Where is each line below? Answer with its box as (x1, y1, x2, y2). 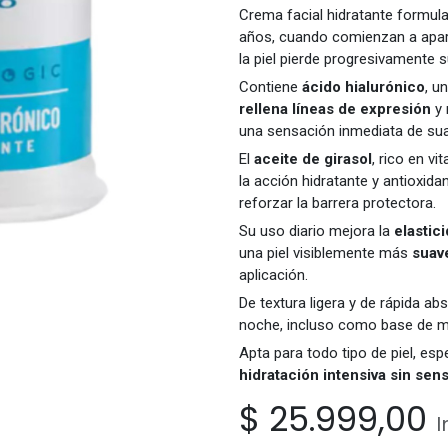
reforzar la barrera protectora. (239, 194, 436, 213)
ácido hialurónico (302, 78, 425, 97)
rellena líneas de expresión (239, 100, 431, 119)
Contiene (239, 78, 302, 97)
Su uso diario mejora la (239, 222, 394, 241)
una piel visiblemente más (239, 244, 412, 263)
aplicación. (239, 266, 308, 285)
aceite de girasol (254, 150, 372, 169)
